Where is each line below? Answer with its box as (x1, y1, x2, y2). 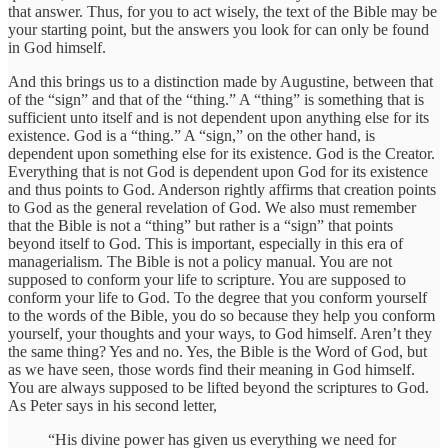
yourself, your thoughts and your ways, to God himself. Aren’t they (8, 325, 432, 343)
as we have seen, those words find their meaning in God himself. (8, 361, 415, 379)
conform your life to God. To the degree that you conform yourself (8, 289, 427, 307)
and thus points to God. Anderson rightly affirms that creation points (8, 181, 436, 199)
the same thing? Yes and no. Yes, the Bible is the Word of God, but (8, 343, 427, 361)
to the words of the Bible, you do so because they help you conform (8, 307, 435, 325)
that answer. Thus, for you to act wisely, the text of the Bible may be (8, 3, 437, 21)
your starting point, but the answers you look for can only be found (8, 21, 429, 39)
